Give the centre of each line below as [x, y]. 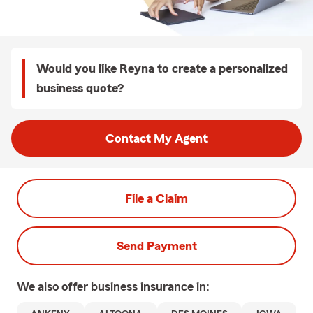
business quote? [80, 88]
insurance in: [175, 286]
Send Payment [156, 246]
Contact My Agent [156, 138]
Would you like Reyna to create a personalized [162, 68]
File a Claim [156, 198]
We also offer [54, 286]
